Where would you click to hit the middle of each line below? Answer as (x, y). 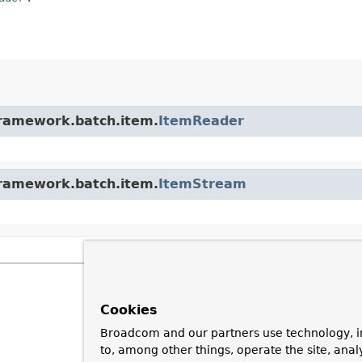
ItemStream (202, 183)
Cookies (129, 310)
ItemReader (201, 120)
